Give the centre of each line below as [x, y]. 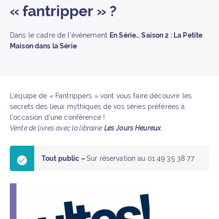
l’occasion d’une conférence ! [57, 117]
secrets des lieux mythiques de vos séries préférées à [98, 107]
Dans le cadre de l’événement [60, 35]
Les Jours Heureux [132, 128]
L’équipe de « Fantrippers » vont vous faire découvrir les [101, 96]
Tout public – [64, 158]
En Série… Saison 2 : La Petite [156, 35]
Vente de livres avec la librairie [57, 128]
